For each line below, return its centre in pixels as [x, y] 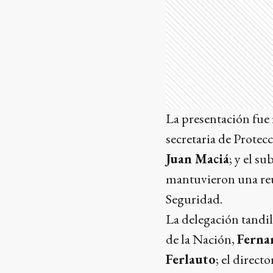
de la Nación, [201, 239]
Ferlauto [191, 259]
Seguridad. [194, 199]
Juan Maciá [197, 159]
